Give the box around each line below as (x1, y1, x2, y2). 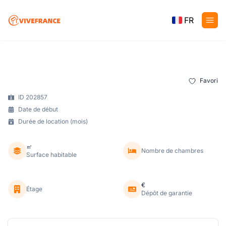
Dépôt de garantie (141, 189, 192, 197)
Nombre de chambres (141, 146, 203, 154)
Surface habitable (26, 150, 77, 158)
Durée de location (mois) (18, 117, 88, 125)
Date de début (18, 105, 58, 113)
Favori (198, 77, 218, 84)
